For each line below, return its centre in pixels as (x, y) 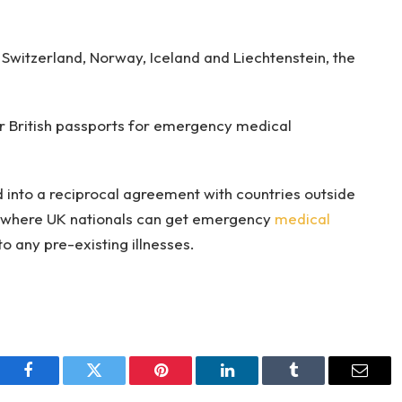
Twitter (116, 384)
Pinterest (188, 384)
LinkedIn (255, 384)
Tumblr (316, 384)
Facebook (58, 384)
